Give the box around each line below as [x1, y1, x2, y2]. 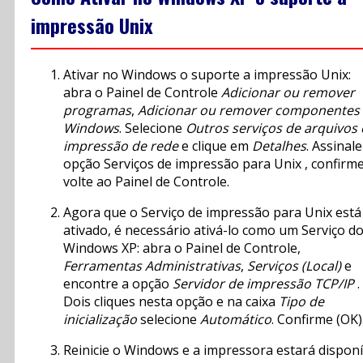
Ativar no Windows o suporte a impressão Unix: [63, 66, 351, 84]
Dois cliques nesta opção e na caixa [63, 293, 279, 311]
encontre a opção [63, 275, 173, 293]
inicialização [63, 310, 137, 329]
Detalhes [252, 137, 306, 156]
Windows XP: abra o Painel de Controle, [63, 239, 301, 258]
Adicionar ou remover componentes [138, 101, 360, 120]
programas [63, 101, 131, 120]
